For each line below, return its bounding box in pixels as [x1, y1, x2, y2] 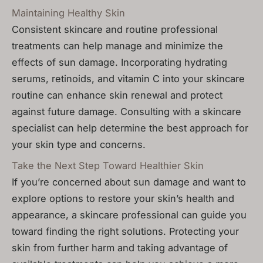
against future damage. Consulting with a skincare [12, 105, 241, 117]
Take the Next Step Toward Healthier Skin [12, 160, 204, 172]
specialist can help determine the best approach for [12, 122, 248, 134]
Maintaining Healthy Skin [12, 6, 125, 19]
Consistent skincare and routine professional [12, 23, 218, 35]
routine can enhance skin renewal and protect [12, 89, 222, 101]
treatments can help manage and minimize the [12, 39, 223, 52]
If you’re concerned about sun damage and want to [12, 176, 246, 188]
